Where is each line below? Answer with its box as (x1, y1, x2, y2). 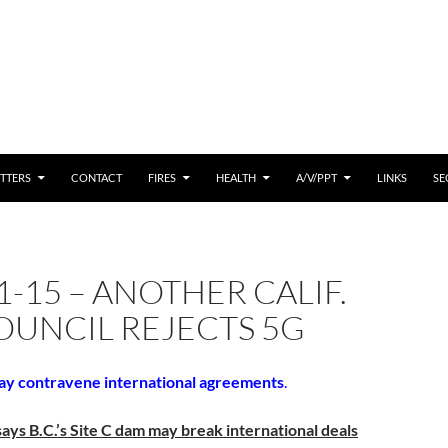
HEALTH (216, 171, 256, 184)
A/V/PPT (296, 171, 337, 184)
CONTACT (71, 171, 122, 184)
